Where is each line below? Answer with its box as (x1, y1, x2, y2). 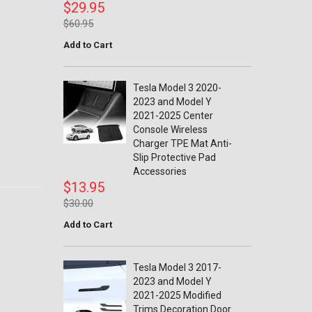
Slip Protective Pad (133, 152, 216, 163)
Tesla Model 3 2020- (133, 82, 221, 93)
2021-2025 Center (133, 110, 213, 121)
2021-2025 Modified (133, 290, 221, 301)
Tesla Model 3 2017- (133, 262, 221, 273)
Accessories (133, 166, 187, 177)
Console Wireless (133, 124, 208, 135)
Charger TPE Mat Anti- (133, 138, 232, 149)
